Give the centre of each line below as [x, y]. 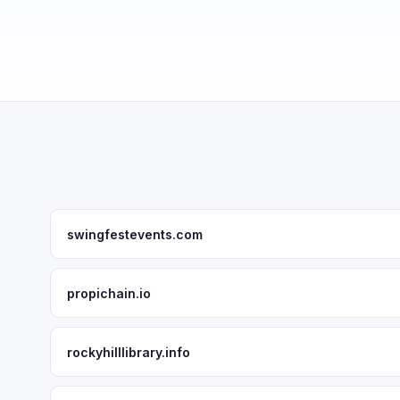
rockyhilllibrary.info [129, 352]
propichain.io [109, 293]
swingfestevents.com [135, 234]
